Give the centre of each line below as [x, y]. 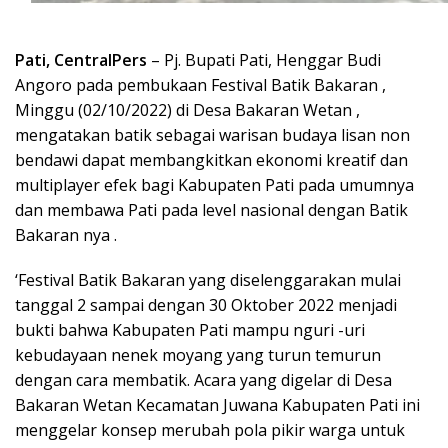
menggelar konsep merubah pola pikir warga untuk [210, 430]
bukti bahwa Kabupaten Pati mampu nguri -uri [190, 330]
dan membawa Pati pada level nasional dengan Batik [211, 210]
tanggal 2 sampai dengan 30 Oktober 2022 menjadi [206, 305]
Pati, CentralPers [81, 60]
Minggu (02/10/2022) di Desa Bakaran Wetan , [189, 110]
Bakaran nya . [66, 235]
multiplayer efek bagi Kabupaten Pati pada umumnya [214, 185]
